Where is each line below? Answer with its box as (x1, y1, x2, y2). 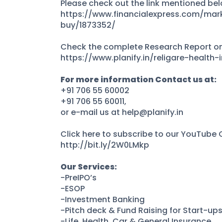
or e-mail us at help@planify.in (60, 107, 183, 118)
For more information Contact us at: (60, 74, 217, 85)
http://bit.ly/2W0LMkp (60, 139, 149, 151)
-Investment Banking (60, 194, 145, 205)
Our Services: (60, 161, 117, 172)
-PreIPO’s (60, 172, 97, 183)
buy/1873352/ (60, 19, 121, 31)
